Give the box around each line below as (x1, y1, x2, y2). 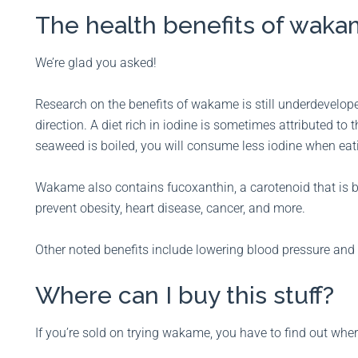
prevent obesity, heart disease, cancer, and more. (35, 201, 308, 217)
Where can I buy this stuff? (35, 281, 334, 310)
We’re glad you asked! (35, 55, 160, 71)
